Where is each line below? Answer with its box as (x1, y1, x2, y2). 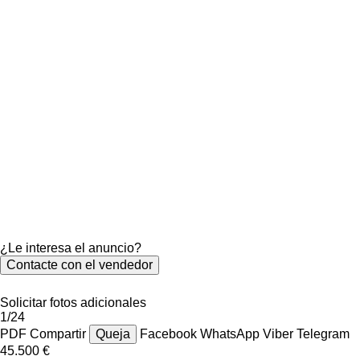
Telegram (297, 326, 350, 341)
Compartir (30, 326, 86, 341)
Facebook (140, 326, 200, 341)
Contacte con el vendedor (6, 257, 153, 272)
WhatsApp (200, 326, 263, 341)
